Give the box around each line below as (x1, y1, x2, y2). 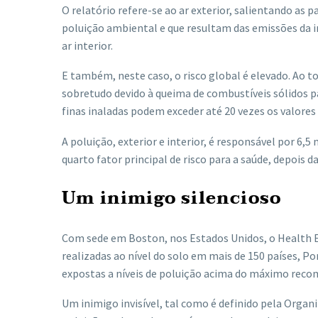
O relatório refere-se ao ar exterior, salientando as (62, 2, 307, 17)
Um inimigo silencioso (62, 183, 282, 213)
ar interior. (62, 38, 113, 53)
